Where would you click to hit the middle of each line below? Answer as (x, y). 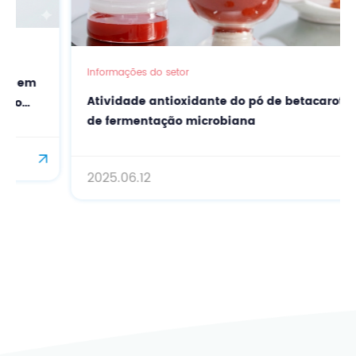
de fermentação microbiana (122, 122)
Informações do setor (89, 72)
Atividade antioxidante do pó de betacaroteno (177, 102)
